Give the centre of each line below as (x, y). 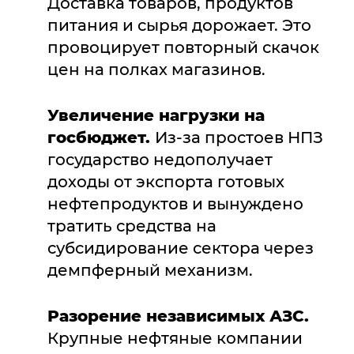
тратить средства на (132, 226)
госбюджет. (101, 137)
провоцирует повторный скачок (183, 47)
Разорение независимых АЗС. (178, 316)
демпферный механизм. (150, 270)
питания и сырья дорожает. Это (179, 25)
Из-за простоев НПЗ (239, 137)
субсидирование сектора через (181, 248)
